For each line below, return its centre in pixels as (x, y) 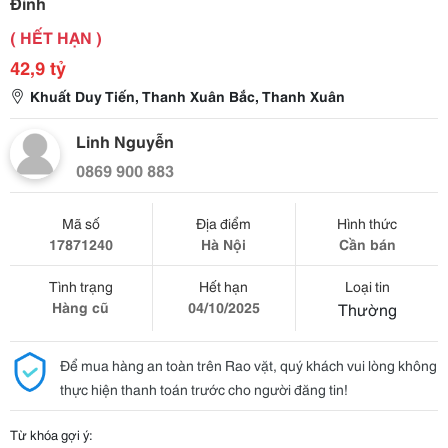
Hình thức (367, 223)
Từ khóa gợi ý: (51, 434)
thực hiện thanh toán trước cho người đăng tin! (204, 389)
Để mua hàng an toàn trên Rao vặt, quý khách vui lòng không (248, 365)
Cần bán (367, 244)
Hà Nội (224, 244)
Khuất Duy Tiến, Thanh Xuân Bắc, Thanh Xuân (187, 96)
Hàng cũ (81, 307)
